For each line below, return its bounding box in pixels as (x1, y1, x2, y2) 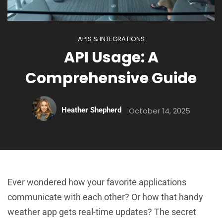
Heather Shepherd (61, 106, 121, 114)
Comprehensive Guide (25, 68, 197, 89)
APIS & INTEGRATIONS (77, 34, 145, 44)
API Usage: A (63, 47, 159, 68)
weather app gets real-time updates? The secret (7, 207, 196, 217)
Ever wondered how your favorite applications (7, 177, 186, 187)
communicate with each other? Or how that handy (7, 192, 203, 202)
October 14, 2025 (129, 106, 190, 116)
